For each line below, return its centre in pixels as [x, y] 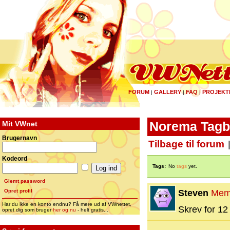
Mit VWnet [20, 124]
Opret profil [18, 191]
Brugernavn [20, 138]
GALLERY [168, 92]
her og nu [64, 210]
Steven [193, 193]
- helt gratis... [92, 210]
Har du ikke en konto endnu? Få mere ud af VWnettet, [67, 204]
